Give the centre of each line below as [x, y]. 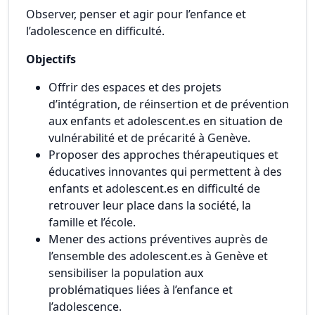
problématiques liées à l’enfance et [141, 290]
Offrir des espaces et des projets [135, 87]
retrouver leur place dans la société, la [150, 205]
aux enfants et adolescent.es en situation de [166, 121]
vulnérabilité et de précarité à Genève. [149, 138]
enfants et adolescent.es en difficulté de [154, 188]
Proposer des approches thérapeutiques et [163, 155]
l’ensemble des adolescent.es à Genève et [158, 256]
